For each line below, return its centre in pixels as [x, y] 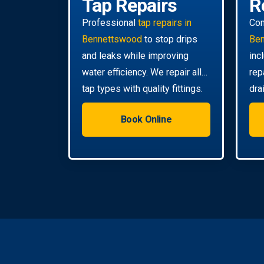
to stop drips [170, 39]
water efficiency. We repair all [142, 72]
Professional [110, 22]
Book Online [146, 119]
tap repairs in [165, 22]
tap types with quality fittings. [142, 88]
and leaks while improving [135, 55]
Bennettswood [112, 39]
